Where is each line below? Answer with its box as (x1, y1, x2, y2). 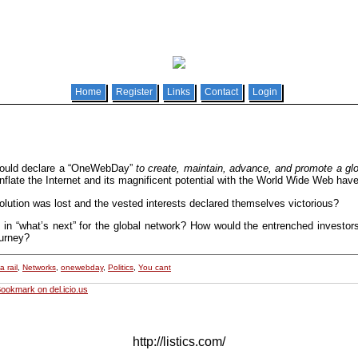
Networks (22, 263, 56, 272)
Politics (108, 263, 133, 272)
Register (116, 86, 153, 97)
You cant (138, 263, 171, 272)
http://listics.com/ (133, 335, 225, 349)
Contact (205, 86, 238, 97)
